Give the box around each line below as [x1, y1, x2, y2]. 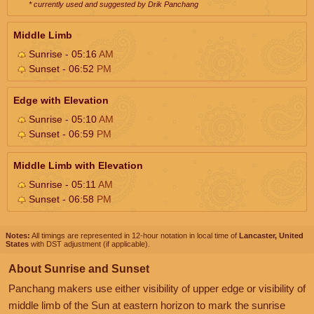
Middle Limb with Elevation [13, 159, 143, 171]
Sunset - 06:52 [26, 62, 97, 74]
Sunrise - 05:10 [26, 113, 99, 125]
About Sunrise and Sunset [8, 262, 149, 275]
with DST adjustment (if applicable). [29, 239, 150, 248]
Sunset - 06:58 [26, 193, 97, 205]
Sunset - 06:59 [26, 128, 97, 139]
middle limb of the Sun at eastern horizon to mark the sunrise [8, 299, 285, 311]
